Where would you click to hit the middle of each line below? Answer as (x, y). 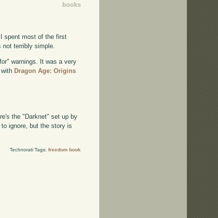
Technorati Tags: (29, 150)
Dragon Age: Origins (45, 71)
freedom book (64, 150)
